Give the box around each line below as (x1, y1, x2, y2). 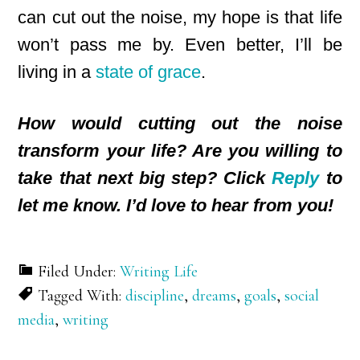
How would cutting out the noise (18, 113, 342, 133)
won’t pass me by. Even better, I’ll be (18, 35, 342, 55)
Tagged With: (38, 286, 126, 305)
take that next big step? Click (18, 168, 272, 188)
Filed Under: (38, 262, 121, 281)
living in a (18, 62, 96, 82)
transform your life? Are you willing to (18, 141, 342, 161)
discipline (125, 286, 185, 305)
